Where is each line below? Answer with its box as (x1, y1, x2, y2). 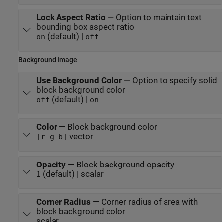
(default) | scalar (40, 169, 104, 179)
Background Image (18, 55, 77, 64)
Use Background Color (36, 76, 122, 86)
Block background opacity (76, 160, 174, 169)
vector (67, 132, 93, 142)
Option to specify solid (132, 76, 217, 86)
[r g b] (36, 133, 67, 141)
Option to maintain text (115, 13, 202, 23)
